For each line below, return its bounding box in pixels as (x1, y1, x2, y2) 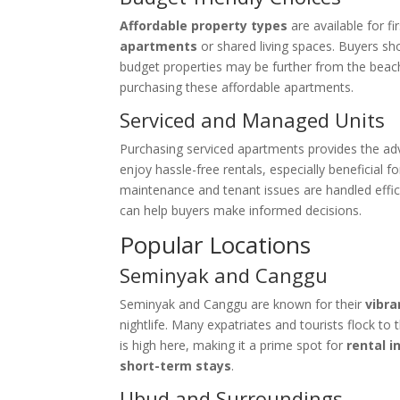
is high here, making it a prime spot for (120, 337, 347, 354)
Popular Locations (120, 229, 312, 261)
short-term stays (120, 357, 232, 374)
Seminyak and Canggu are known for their (120, 296, 366, 312)
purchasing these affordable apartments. (120, 79, 354, 96)
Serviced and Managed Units (120, 106, 386, 133)
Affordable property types (120, 17, 288, 34)
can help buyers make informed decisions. (120, 202, 362, 219)
